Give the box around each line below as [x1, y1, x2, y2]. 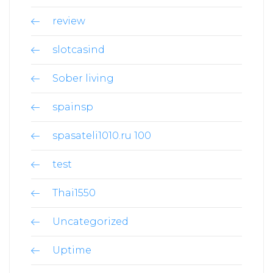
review [52, 15, 85, 27]
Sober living [52, 72, 114, 84]
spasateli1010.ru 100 [52, 129, 151, 141]
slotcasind [52, 43, 105, 55]
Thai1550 [52, 186, 96, 199]
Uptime [52, 244, 91, 256]
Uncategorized [52, 215, 129, 227]
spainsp [52, 101, 93, 113]
